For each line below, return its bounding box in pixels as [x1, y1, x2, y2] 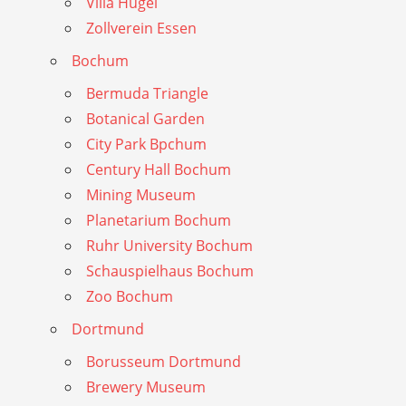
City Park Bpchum [86, 133, 207, 154]
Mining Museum [86, 184, 196, 205]
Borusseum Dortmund [86, 351, 241, 372]
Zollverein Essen [86, 17, 197, 38]
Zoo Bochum [86, 285, 173, 306]
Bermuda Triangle [86, 82, 208, 103]
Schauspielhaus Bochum [86, 260, 254, 281]
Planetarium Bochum [86, 209, 231, 230]
